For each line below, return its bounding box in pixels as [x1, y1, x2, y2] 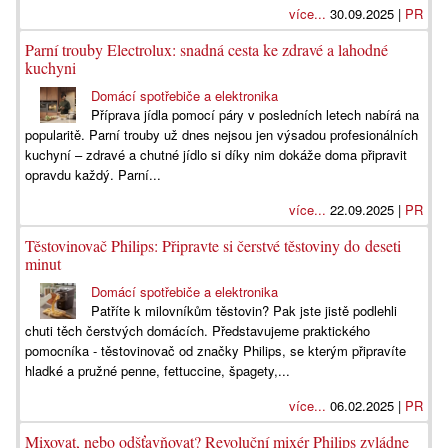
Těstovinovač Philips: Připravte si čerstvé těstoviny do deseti [25, 235, 401, 256]
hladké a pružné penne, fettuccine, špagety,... [25, 361, 290, 380]
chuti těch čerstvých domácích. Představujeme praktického [25, 321, 370, 340]
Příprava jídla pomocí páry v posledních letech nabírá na [91, 105, 420, 124]
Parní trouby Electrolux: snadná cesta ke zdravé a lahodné [25, 39, 388, 60]
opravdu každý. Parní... [25, 165, 161, 184]
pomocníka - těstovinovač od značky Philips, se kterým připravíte [25, 341, 406, 360]
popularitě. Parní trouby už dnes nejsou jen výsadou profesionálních [25, 125, 418, 144]
